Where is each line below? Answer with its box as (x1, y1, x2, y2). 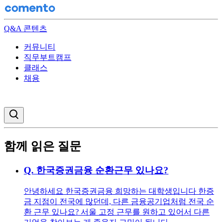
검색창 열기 (19, 109, 54, 116)
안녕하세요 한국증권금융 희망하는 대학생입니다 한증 (24, 186, 214, 195)
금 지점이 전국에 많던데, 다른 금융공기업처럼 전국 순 (24, 197, 214, 206)
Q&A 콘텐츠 (4, 24, 47, 33)
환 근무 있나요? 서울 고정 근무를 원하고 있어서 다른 (24, 207, 210, 216)
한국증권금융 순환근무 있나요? (36, 165, 168, 175)
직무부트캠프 (24, 53, 71, 61)
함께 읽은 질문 (4, 139, 81, 153)
